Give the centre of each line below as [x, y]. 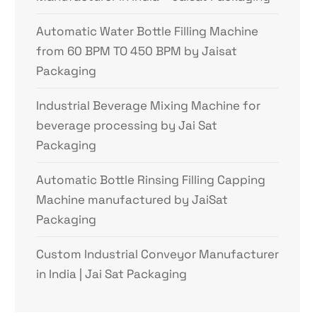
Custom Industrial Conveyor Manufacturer [158, 254]
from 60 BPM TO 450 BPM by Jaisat [137, 51]
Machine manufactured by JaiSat [132, 200]
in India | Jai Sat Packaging [112, 274]
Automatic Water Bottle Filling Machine [148, 31]
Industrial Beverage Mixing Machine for [149, 105]
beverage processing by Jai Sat [127, 125]
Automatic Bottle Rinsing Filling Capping [151, 180]
